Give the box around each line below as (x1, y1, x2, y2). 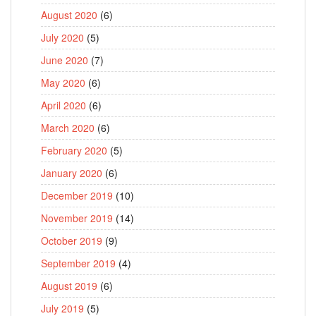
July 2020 (41, 30, 84, 45)
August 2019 (41, 279, 97, 293)
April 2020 (41, 98, 86, 113)
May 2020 (41, 75, 85, 90)
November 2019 (41, 211, 113, 226)
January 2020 (41, 166, 102, 181)
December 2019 (41, 188, 113, 203)
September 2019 (41, 256, 116, 271)
